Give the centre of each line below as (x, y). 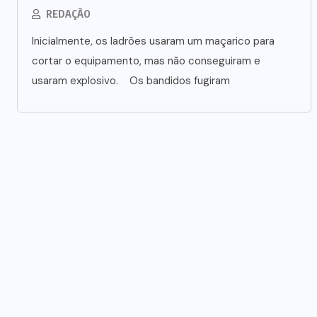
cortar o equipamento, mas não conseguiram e (146, 61)
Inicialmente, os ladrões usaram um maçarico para (153, 41)
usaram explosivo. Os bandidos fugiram (131, 81)
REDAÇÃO (68, 14)
